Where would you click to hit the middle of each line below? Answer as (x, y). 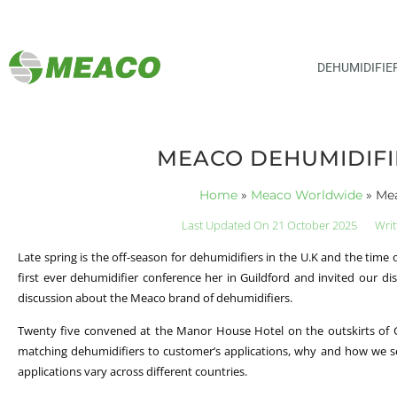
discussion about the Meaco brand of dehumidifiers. (155, 297)
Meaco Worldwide (306, 195)
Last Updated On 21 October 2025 (270, 225)
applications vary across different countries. (132, 372)
